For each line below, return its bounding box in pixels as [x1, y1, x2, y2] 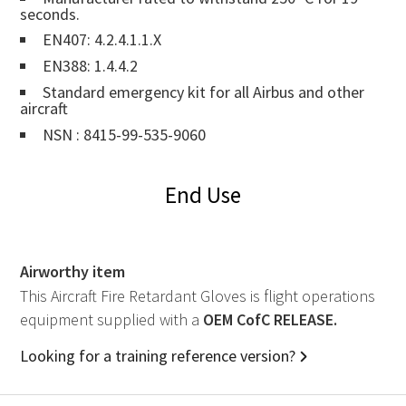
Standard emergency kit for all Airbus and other [43, 81, 364, 102]
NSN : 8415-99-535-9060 [43, 123, 206, 145]
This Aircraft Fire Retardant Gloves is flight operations [20, 285, 375, 306]
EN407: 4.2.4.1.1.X [43, 29, 161, 51]
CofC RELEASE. [233, 308, 337, 330]
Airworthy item [20, 260, 125, 282]
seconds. [20, 3, 80, 24]
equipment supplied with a [20, 308, 203, 330]
